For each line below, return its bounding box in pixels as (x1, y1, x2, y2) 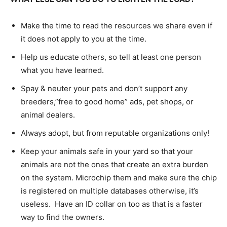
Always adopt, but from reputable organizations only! (21, 128, 209, 138)
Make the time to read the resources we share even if (21, 20, 212, 30)
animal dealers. (21, 109, 75, 120)
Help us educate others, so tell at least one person (21, 52, 201, 62)
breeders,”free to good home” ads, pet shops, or (21, 96, 194, 106)
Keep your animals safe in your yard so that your (21, 146, 193, 156)
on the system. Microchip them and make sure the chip (21, 172, 217, 182)
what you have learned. (21, 65, 104, 75)
